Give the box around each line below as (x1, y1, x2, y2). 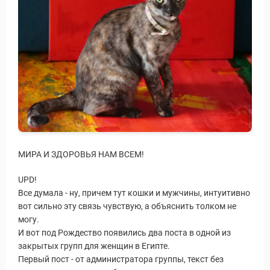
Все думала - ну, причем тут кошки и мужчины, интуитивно (18, 188, 250, 198)
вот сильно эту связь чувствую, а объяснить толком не (18, 201, 236, 211)
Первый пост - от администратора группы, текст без (18, 254, 224, 264)
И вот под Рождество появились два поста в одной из (18, 228, 231, 237)
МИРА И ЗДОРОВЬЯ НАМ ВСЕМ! (18, 149, 144, 159)
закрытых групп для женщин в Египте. (18, 241, 170, 251)
